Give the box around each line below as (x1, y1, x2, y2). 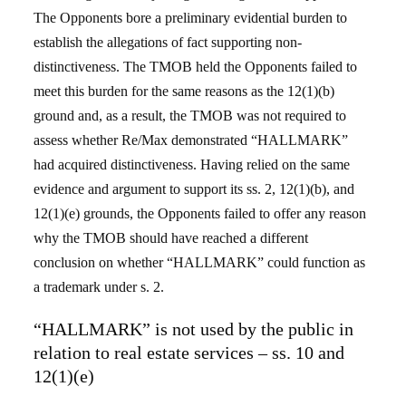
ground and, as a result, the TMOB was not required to (34, 108, 347, 123)
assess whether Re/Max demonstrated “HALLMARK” (34, 132, 349, 148)
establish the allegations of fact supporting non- (34, 34, 303, 50)
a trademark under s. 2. (34, 279, 165, 295)
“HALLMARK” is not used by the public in (34, 319, 354, 339)
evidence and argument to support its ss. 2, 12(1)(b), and (34, 181, 355, 197)
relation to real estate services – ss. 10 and (34, 343, 345, 362)
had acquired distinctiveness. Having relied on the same (34, 157, 351, 172)
